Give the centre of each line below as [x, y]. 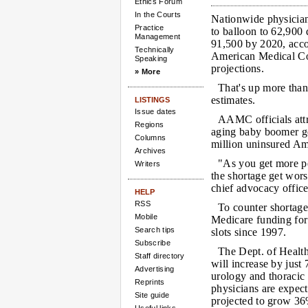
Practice [150, 27]
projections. [238, 68]
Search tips [155, 230]
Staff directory [160, 256]
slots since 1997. [249, 232]
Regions [150, 124]
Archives [151, 151]
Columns [151, 137]
